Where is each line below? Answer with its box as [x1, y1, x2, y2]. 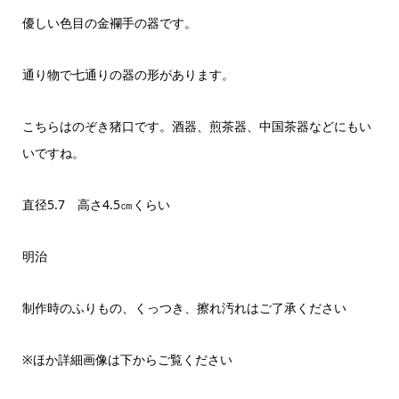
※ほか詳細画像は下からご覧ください [21, 350, 232, 368]
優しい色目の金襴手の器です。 [21, 13, 197, 31]
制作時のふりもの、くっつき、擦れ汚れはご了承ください [21, 298, 346, 316]
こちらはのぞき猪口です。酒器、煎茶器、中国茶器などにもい [21, 117, 371, 134]
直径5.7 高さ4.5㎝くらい [21, 195, 170, 213]
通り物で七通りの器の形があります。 [21, 65, 234, 83]
